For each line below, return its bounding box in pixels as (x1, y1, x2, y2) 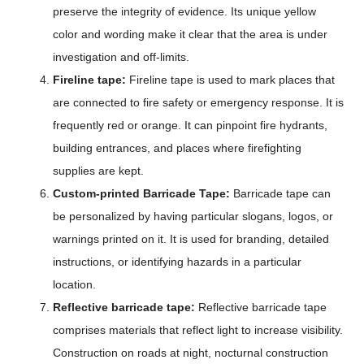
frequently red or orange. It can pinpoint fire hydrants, (53, 119, 327, 132)
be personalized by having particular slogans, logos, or (53, 210, 333, 223)
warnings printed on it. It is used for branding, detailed (53, 232, 329, 245)
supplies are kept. (53, 164, 144, 177)
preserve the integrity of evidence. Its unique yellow (53, 5, 316, 18)
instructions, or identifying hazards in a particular (53, 255, 301, 268)
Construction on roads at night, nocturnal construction (53, 346, 328, 359)
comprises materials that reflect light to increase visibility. (53, 323, 343, 336)
